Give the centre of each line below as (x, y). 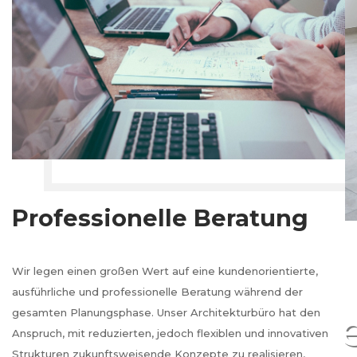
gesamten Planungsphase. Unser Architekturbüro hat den (166, 313)
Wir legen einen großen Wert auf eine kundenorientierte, (165, 271)
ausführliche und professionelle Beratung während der (157, 292)
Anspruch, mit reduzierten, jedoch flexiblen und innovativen (170, 333)
